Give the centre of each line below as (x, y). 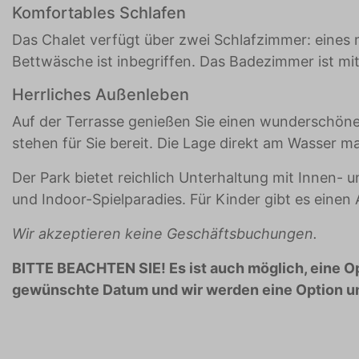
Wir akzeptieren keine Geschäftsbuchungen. (165, 234)
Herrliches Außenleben (101, 95)
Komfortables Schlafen (99, 13)
